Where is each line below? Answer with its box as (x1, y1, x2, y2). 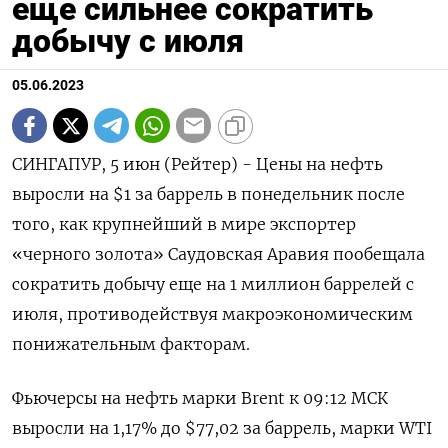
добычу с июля (12, 22, 244, 61)
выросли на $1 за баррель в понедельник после (12, 184, 405, 205)
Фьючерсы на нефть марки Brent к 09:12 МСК (12, 388, 388, 409)
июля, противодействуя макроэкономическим (12, 304, 413, 325)
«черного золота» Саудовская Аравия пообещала (12, 244, 425, 265)
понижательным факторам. (12, 334, 250, 355)
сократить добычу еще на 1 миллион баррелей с (12, 274, 414, 295)
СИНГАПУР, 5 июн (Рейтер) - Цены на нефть (12, 154, 383, 175)
